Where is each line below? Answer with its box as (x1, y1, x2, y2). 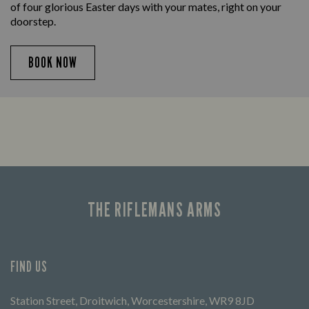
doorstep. (10, 14, 56, 28)
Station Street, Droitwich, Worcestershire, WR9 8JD (10, 294, 255, 308)
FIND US (10, 258, 48, 276)
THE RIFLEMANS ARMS (87, 198, 222, 222)
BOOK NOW (28, 54, 78, 72)
